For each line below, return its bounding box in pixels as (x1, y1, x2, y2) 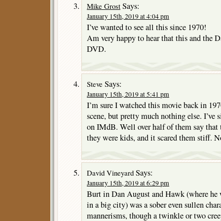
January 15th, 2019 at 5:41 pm (87, 89, 169, 99)
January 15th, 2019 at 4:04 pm (87, 11, 169, 21)
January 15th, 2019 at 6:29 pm (87, 178, 169, 187)
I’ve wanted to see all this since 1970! (87, 21, 206, 33)
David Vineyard (87, 167, 134, 178)
